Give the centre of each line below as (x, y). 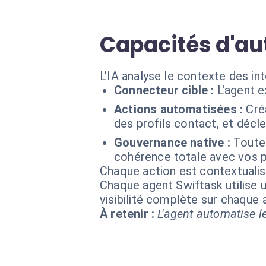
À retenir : (127, 214)
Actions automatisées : (179, 109)
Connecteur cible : (164, 90)
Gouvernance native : (172, 142)
